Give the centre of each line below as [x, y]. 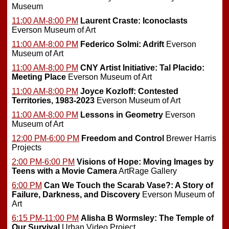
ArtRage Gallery [147, 171]
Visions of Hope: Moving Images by [145, 162]
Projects [27, 147]
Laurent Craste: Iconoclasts [134, 20]
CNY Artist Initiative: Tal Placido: [142, 67]
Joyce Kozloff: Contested [129, 91]
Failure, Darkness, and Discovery [76, 194]
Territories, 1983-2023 [53, 100]
